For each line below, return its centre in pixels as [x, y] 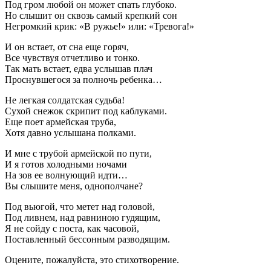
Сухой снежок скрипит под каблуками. [86, 111]
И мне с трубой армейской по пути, [78, 153]
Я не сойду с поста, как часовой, [72, 228]
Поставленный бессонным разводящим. [87, 239]
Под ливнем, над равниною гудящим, [83, 217]
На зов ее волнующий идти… [66, 175]
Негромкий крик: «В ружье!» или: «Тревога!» [100, 26]
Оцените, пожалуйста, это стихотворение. [92, 260]
